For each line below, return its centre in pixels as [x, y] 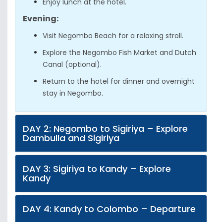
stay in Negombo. [73, 93]
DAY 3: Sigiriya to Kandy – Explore [97, 169]
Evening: [41, 19]
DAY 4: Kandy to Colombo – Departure [109, 209]
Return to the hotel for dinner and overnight [119, 81]
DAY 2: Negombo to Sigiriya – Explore [105, 129]
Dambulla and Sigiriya [71, 138]
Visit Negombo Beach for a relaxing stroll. [113, 36]
